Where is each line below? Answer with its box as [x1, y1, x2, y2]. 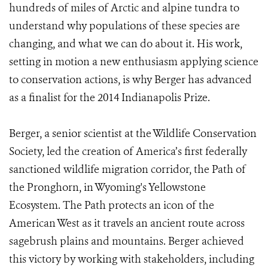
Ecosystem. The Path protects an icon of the [9, 198, 214, 212]
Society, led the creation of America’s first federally [9, 144, 247, 159]
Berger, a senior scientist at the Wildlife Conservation [9, 126, 257, 141]
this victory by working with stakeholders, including [9, 252, 254, 266]
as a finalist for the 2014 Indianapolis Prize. [9, 90, 210, 105]
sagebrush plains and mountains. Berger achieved [9, 234, 244, 248]
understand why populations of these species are [9, 19, 240, 33]
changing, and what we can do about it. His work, [9, 36, 242, 51]
